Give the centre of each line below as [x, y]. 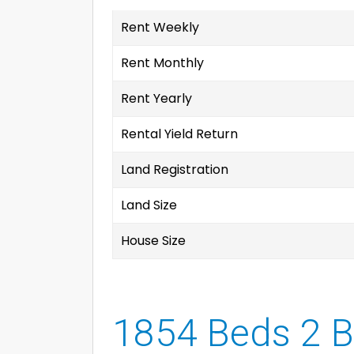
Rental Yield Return [179, 134]
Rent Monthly [162, 63]
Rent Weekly [160, 27]
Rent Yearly [156, 98]
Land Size [149, 205]
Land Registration [175, 169]
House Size [153, 241]
